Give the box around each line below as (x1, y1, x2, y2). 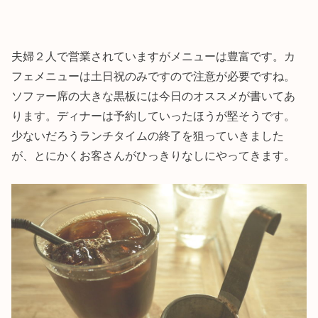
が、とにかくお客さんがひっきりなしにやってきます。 (11, 148, 296, 162)
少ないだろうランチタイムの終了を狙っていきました (11, 128, 285, 142)
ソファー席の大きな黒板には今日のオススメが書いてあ (11, 89, 296, 102)
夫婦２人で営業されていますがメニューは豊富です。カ (11, 49, 296, 62)
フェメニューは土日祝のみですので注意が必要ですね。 (11, 69, 296, 82)
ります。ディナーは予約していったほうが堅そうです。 (11, 109, 296, 122)
